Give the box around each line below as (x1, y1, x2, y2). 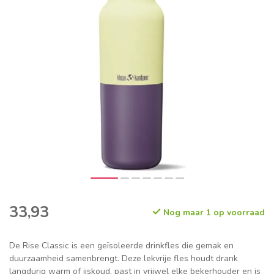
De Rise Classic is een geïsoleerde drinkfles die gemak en (9, 240, 234, 252)
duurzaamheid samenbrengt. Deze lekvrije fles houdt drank (9, 253, 238, 265)
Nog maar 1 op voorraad (161, 207, 265, 219)
